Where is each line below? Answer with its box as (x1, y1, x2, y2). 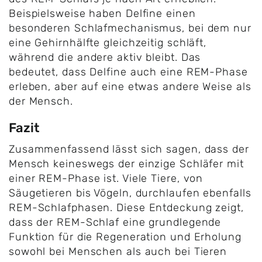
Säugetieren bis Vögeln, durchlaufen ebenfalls (8, 187, 251, 199)
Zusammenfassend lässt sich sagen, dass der (8, 143, 249, 156)
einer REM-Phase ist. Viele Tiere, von (8, 172, 204, 185)
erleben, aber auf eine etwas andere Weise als (8, 80, 251, 93)
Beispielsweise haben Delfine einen (8, 7, 196, 20)
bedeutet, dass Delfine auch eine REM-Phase (8, 65, 248, 78)
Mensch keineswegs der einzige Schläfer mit (8, 157, 244, 170)
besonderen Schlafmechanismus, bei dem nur (8, 22, 251, 35)
